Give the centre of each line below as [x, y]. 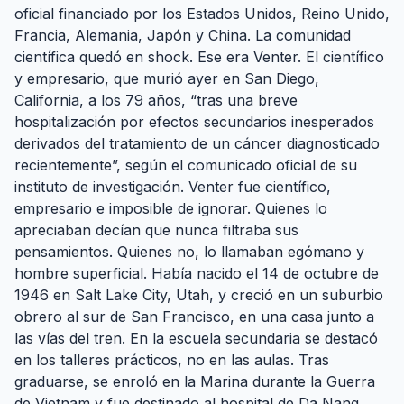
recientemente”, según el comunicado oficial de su [186, 165]
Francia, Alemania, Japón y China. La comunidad [183, 36]
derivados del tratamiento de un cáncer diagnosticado [197, 144]
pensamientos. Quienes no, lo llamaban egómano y [189, 252]
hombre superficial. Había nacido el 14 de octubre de [197, 274]
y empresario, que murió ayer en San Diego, [167, 79]
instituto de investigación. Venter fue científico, [173, 187]
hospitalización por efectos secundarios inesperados [194, 122]
